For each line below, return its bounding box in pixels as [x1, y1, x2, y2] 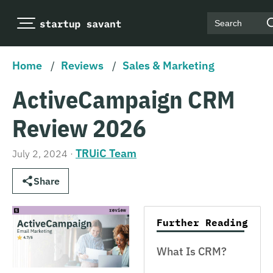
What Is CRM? [157, 244, 227, 258]
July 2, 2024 [12, 147, 68, 160]
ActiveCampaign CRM [12, 83, 235, 115]
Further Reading [157, 216, 248, 229]
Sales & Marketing [122, 58, 214, 73]
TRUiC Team [76, 146, 136, 160]
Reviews [61, 58, 104, 73]
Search [207, 22, 237, 35]
